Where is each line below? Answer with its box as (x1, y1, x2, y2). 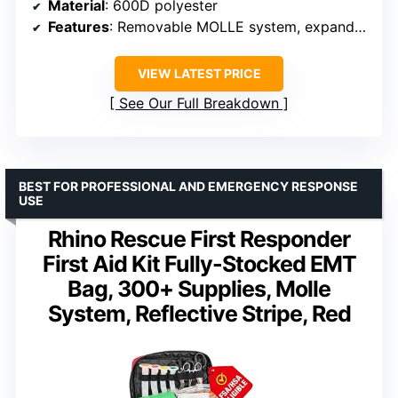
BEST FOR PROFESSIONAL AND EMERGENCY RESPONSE (19, 179, 358, 195)
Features (48, 18, 109, 36)
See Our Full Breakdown (119, 94, 279, 113)
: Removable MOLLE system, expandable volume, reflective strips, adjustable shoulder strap (109, 18, 354, 36)
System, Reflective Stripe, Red (47, 300, 351, 328)
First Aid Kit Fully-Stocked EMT (42, 251, 356, 278)
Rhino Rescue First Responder (48, 226, 350, 253)
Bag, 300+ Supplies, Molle (68, 275, 330, 303)
